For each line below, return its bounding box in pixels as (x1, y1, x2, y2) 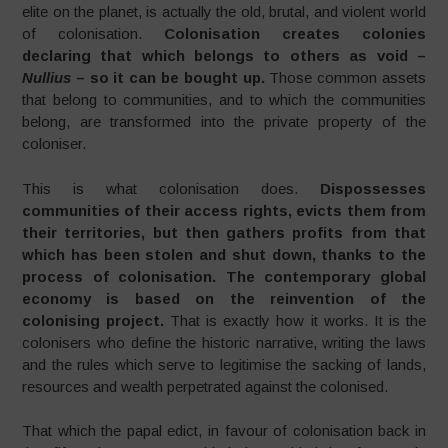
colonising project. (22, 311, 171, 329)
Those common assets (269, 69, 426, 86)
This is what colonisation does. (22, 179, 320, 197)
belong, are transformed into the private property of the (22, 113, 426, 130)
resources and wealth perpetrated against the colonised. (22, 377, 389, 395)
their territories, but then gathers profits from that (22, 223, 426, 241)
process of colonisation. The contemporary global (22, 267, 426, 285)
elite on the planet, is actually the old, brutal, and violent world (22, 3, 426, 20)
